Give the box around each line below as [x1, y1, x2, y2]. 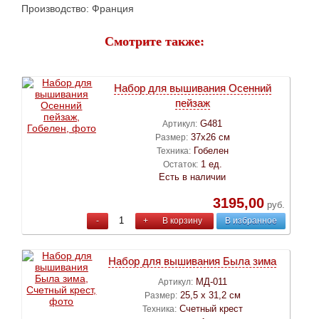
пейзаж [174, 96, 210, 109]
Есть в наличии [159, 171, 226, 182]
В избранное [224, 215, 277, 226]
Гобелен [193, 145, 229, 156]
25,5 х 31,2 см [179, 289, 241, 300]
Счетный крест [179, 303, 243, 314]
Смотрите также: [105, 33, 204, 48]
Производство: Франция [21, 2, 134, 14]
